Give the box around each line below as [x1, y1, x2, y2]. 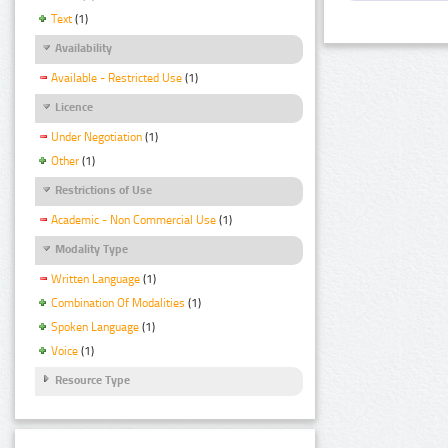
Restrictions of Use [55, 182, 152, 197]
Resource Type [55, 372, 130, 387]
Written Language [51, 272, 140, 287]
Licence [55, 99, 93, 114]
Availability [55, 40, 112, 55]
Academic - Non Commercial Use [51, 213, 216, 228]
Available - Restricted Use [51, 70, 182, 85]
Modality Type [55, 242, 128, 257]
